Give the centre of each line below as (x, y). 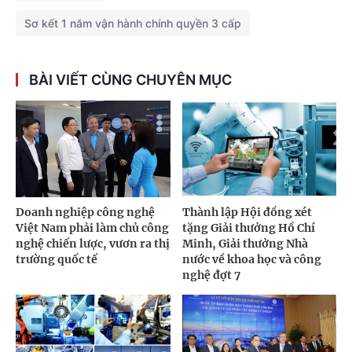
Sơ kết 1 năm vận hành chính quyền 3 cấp (133, 24)
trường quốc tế (57, 260)
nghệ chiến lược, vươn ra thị (93, 244)
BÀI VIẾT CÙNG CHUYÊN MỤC (130, 80)
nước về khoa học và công (251, 260)
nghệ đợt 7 (211, 275)
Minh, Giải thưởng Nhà (245, 244)
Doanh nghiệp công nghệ (85, 213)
